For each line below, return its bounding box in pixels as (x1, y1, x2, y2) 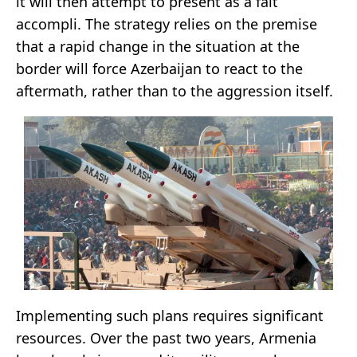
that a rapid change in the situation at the (16, 36, 300, 56)
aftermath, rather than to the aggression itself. (16, 80, 333, 100)
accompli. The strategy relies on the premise (16, 14, 317, 33)
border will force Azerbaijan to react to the (16, 58, 303, 78)
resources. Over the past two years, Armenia (16, 328, 316, 347)
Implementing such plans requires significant (16, 305, 324, 325)
